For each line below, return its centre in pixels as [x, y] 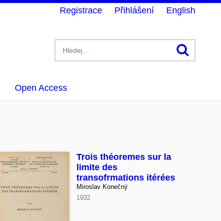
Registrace [81, 10]
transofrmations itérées [126, 178]
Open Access [41, 88]
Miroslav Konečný [102, 187]
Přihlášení [134, 10]
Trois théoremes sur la [124, 157]
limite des [97, 167]
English [181, 10]
